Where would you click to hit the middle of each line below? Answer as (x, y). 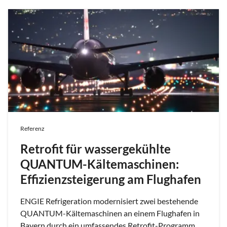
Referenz (32, 129)
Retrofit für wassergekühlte (96, 149)
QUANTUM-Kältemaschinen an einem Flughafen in (110, 213)
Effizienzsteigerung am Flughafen (111, 179)
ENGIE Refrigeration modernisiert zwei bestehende (109, 201)
